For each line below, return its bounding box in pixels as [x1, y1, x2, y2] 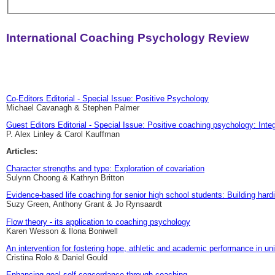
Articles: [6, 147, 37, 157]
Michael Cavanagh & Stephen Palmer [6, 103, 139, 113]
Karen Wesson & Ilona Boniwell [6, 226, 118, 236]
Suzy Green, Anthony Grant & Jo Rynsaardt [6, 199, 162, 209]
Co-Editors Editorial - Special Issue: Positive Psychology [6, 94, 209, 104]
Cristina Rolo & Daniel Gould [6, 252, 107, 262]
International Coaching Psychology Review [6, 31, 249, 44]
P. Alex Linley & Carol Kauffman [6, 130, 120, 139]
